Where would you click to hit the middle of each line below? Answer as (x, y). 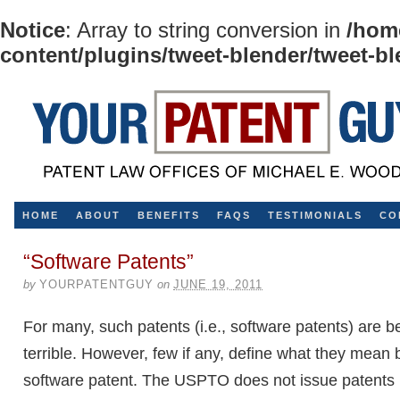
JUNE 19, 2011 (218, 284)
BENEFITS (169, 215)
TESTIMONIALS (316, 215)
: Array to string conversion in (206, 30)
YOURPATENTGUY (97, 284)
